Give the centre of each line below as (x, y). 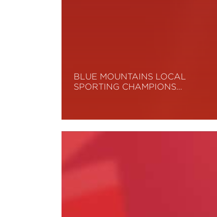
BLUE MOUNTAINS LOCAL (130, 77)
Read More (93, 108)
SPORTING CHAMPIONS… (128, 87)
